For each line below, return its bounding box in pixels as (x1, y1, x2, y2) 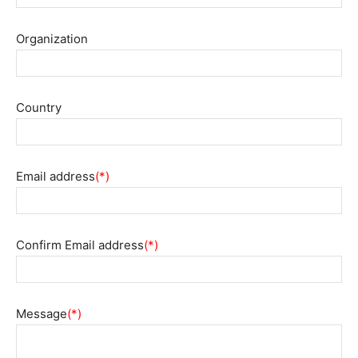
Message (16, 306, 67, 321)
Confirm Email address (16, 237, 144, 253)
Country (16, 100, 62, 115)
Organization (16, 31, 88, 46)
